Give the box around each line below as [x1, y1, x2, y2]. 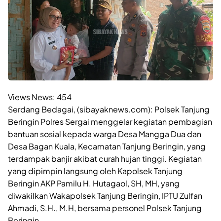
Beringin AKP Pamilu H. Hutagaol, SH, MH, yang [8, 178, 180, 188]
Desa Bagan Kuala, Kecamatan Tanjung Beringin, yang [8, 141, 206, 151]
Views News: [8, 91, 55, 102]
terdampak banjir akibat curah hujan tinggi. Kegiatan [8, 153, 202, 164]
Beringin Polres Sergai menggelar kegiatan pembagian [8, 116, 212, 127]
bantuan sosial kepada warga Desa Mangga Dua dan [8, 128, 201, 139]
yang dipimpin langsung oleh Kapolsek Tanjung [8, 165, 183, 176]
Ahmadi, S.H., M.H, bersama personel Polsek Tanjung [8, 202, 202, 213]
